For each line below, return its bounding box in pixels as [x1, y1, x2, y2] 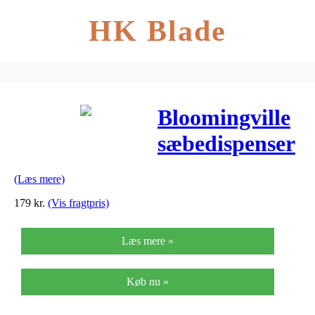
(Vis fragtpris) [48, 196, 109, 209]
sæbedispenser [157, 131, 295, 157]
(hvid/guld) [157, 157, 265, 183]
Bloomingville [157, 105, 290, 131]
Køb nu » [127, 275, 169, 288]
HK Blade [88, 15, 227, 47]
